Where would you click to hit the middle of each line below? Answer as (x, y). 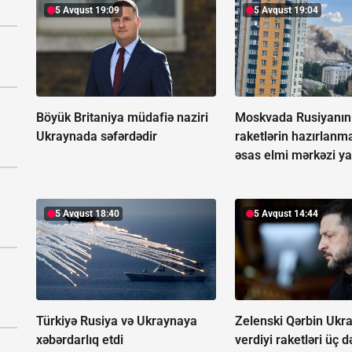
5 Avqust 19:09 (87, 11)
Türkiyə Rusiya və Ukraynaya (117, 321)
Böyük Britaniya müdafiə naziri (122, 118)
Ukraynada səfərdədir (97, 137)
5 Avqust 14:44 (286, 214)
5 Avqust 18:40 (87, 214)
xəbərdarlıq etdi (80, 340)
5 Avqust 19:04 (286, 11)
